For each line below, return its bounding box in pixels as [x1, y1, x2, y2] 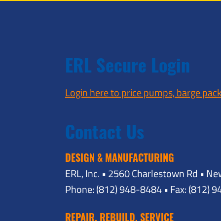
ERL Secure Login [65, 51, 190, 77]
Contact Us [65, 117, 144, 144]
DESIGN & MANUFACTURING [65, 149, 174, 165]
